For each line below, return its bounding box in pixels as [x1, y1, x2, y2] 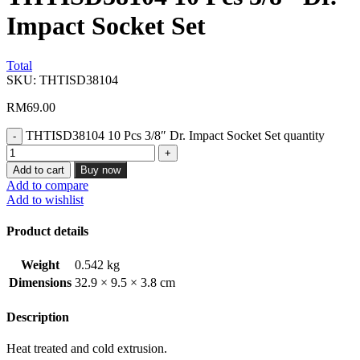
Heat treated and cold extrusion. [6, 341, 167, 355]
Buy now [80, 163, 121, 176]
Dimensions [9, 276, 72, 290]
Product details [6, 224, 88, 239]
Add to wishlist [6, 192, 84, 207]
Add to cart [13, 163, 64, 176]
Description [6, 309, 69, 324]
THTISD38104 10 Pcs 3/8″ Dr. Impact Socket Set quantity [26, 128, 325, 142]
